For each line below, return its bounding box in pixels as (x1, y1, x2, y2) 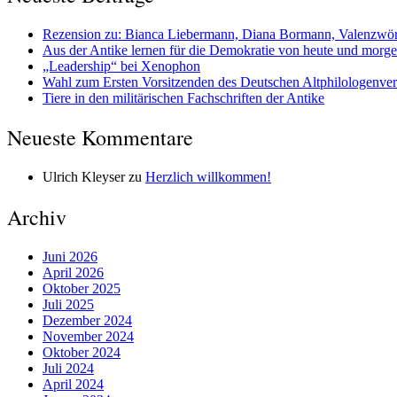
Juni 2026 (43, 249, 97, 265)
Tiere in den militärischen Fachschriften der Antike (43, 90, 324, 105)
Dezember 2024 (43, 313, 132, 329)
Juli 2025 (43, 297, 94, 313)
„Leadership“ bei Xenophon (43, 58, 200, 74)
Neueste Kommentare (7, 123, 193, 152)
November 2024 (43, 329, 134, 345)
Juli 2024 (43, 361, 94, 377)
